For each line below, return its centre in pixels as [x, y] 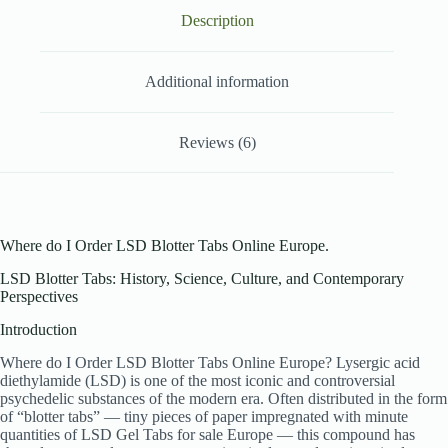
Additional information [217, 81]
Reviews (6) [217, 142]
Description [217, 21]
